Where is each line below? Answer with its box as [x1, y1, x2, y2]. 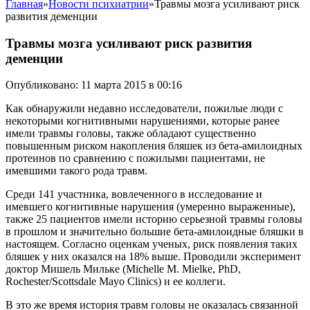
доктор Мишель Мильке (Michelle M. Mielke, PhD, [6, 263, 241, 275]
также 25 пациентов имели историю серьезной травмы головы [6, 213, 302, 226]
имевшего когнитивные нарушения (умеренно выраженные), [6, 201, 295, 213]
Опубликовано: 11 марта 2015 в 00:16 [6, 79, 182, 91]
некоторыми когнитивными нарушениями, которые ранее [6, 115, 280, 127]
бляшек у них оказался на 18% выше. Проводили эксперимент [6, 250, 301, 263]
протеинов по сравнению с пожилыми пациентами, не [6, 152, 265, 165]
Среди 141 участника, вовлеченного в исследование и [6, 188, 262, 201]
